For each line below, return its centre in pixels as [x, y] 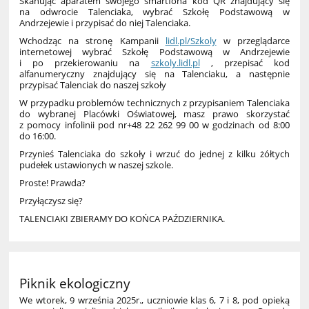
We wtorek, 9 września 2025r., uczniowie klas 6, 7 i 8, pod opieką [154, 300]
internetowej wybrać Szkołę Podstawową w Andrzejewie [154, 52]
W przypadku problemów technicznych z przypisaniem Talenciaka [154, 103]
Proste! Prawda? [53, 183]
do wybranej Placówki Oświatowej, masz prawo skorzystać [154, 114]
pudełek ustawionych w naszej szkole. [97, 165]
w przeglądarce [253, 41]
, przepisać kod [245, 63]
